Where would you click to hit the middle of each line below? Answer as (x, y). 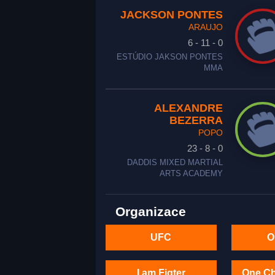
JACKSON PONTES (171, 15)
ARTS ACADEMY (191, 174)
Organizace (151, 212)
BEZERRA (196, 120)
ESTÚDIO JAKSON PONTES (169, 57)
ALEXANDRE (188, 108)
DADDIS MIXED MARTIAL (175, 163)
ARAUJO (205, 27)
